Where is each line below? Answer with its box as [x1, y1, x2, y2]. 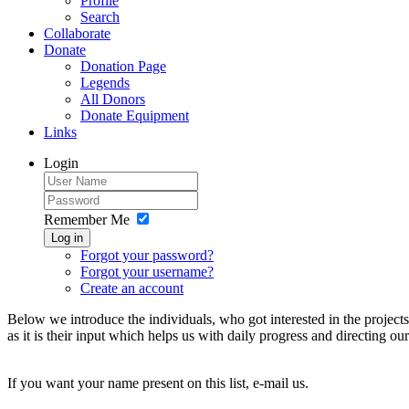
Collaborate [44, 26, 110, 41]
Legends [80, 75, 130, 90]
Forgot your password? [80, 247, 214, 263]
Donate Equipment [80, 108, 189, 123]
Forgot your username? [80, 264, 214, 279]
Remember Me [44, 212, 130, 227]
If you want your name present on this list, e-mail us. [7, 375, 309, 391]
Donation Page [80, 58, 166, 74]
